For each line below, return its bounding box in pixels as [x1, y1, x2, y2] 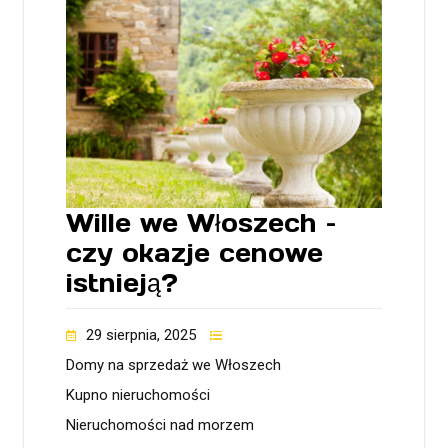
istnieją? [66, 266, 178, 299]
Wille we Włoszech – [66, 206, 336, 239]
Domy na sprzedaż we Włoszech [66, 355, 281, 374]
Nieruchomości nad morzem [66, 415, 254, 434]
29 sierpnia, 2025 [86, 325, 196, 344]
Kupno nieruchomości [66, 385, 210, 404]
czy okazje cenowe [66, 236, 323, 269]
